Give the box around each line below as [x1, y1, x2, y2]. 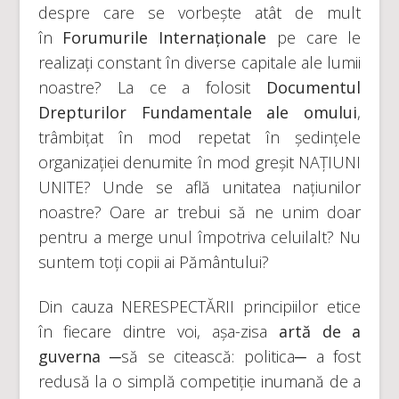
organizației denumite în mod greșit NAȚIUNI [37, 151, 362, 173]
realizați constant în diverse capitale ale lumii [37, 52, 362, 73]
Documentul [266, 77, 362, 98]
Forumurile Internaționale [52, 27, 267, 48]
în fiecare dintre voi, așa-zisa [37, 321, 279, 342]
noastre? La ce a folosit [37, 77, 267, 98]
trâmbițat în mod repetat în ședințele [37, 126, 362, 148]
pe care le [266, 27, 362, 48]
